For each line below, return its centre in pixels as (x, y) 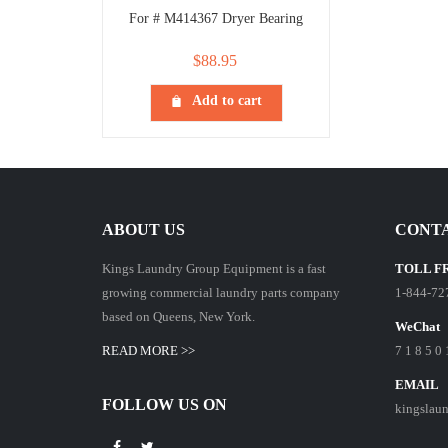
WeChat (417, 327)
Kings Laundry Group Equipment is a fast (214, 269)
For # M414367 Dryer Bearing (216, 19)
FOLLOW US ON (164, 405)
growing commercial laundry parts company (221, 293)
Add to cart (226, 101)
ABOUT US (143, 230)
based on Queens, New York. (178, 317)
